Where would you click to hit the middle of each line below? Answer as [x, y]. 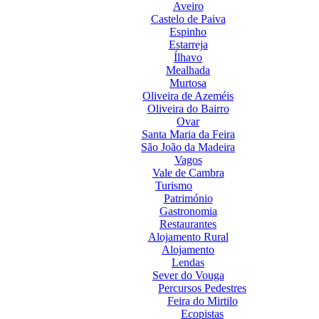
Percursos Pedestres [202, 288]
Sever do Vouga [188, 275]
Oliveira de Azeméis [188, 96]
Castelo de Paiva [188, 19]
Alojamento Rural [188, 237]
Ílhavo [188, 57]
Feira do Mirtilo [202, 301]
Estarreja [188, 45]
